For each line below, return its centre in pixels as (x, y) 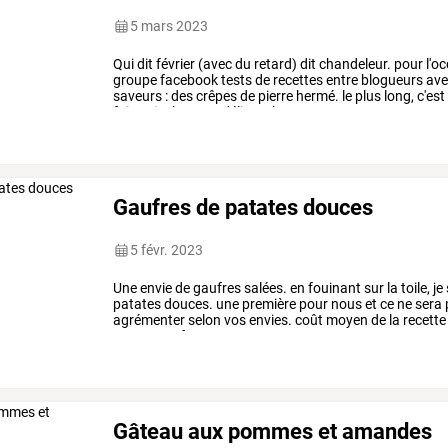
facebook (188, 80)
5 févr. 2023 (167, 250)
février (174, 64)
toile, (414, 288)
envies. (269, 320)
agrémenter (149, 320)
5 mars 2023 (169, 26)
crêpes (215, 96)
